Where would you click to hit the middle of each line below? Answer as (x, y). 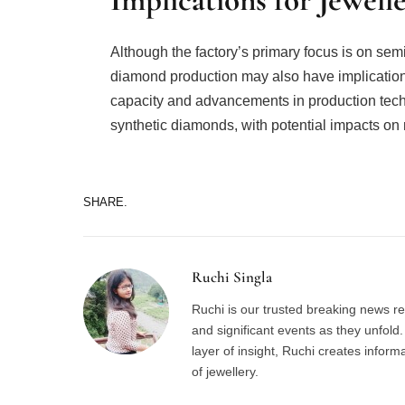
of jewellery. (225, 372)
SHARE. (105, 202)
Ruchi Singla (232, 278)
